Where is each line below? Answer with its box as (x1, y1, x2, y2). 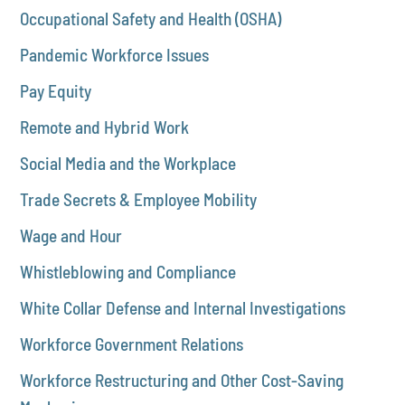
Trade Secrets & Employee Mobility (20, 188, 258, 210)
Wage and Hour (20, 224, 123, 246)
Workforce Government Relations (20, 333, 244, 354)
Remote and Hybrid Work (20, 116, 190, 137)
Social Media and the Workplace (20, 152, 237, 174)
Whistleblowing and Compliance (20, 260, 237, 282)
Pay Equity (20, 80, 92, 101)
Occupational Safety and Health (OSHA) (20, 7, 282, 29)
